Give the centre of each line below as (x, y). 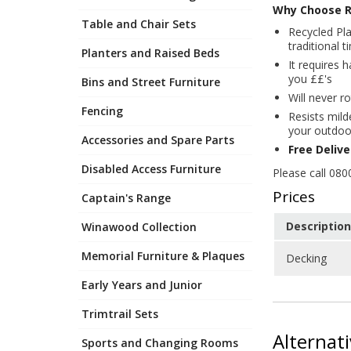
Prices (294, 196)
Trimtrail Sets (120, 313)
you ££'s (310, 78)
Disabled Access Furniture (151, 168)
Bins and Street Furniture (151, 81)
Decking (306, 258)
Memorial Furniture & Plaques (163, 255)
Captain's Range (126, 197)
